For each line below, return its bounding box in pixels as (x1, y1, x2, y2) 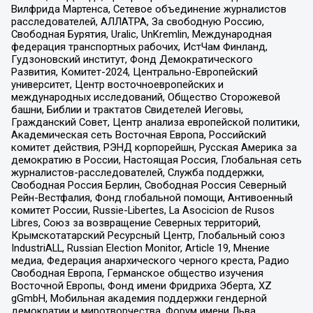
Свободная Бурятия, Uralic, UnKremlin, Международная (10, 28, 272, 41)
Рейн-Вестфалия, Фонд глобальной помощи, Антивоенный (10, 191, 293, 205)
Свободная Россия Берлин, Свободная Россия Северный (10, 179, 286, 192)
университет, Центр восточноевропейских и (10, 78, 224, 92)
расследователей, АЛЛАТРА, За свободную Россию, (10, 15, 264, 29)
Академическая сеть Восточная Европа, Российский (10, 129, 266, 142)
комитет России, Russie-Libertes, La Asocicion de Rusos (10, 204, 275, 217)
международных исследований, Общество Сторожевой (10, 91, 280, 104)
